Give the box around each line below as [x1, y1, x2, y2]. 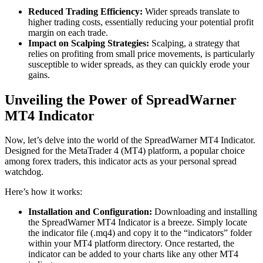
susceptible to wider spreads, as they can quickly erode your [28, 59, 249, 69]
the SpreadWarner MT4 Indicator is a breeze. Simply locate [28, 217, 247, 228]
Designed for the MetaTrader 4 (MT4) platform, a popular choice [5, 146, 245, 156]
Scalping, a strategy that [149, 38, 240, 48]
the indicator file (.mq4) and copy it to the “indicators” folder [28, 228, 252, 238]
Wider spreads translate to [143, 6, 240, 16]
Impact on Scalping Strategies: [28, 38, 149, 48]
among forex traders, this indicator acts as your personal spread [5, 156, 237, 167]
